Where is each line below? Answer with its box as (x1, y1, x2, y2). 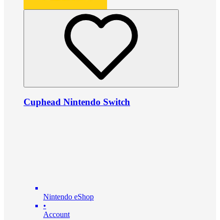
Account (43, 210, 70, 219)
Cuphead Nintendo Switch (24, 97, 130, 108)
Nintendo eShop (43, 192, 94, 201)
